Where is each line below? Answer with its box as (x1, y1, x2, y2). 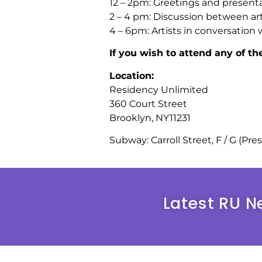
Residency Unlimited (109, 84, 208, 95)
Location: (109, 70, 154, 81)
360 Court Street (109, 98, 187, 109)
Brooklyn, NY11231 (109, 112, 191, 123)
